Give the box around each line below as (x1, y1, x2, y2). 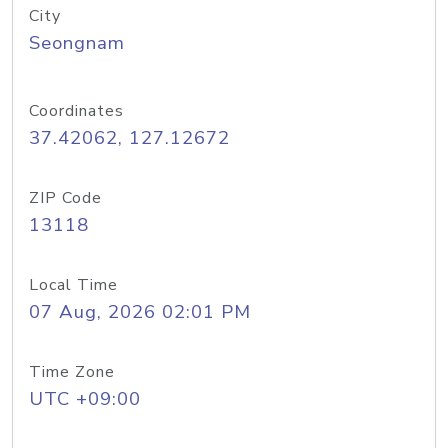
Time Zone (29, 361, 115, 383)
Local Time (29, 274, 118, 296)
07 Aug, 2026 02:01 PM (29, 299, 251, 325)
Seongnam (29, 30, 125, 56)
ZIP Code (29, 187, 102, 209)
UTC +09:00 (29, 386, 141, 412)
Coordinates (29, 100, 124, 122)
